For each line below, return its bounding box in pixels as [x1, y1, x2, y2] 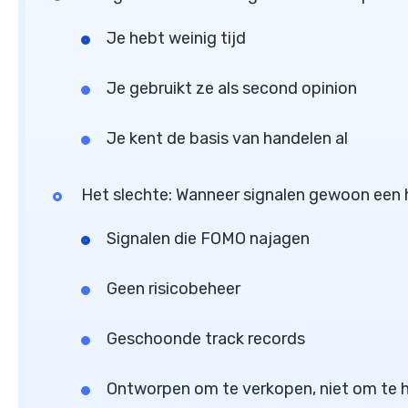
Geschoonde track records [107, 329, 305, 350]
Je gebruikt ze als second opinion [107, 78, 357, 99]
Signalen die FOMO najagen [107, 229, 310, 250]
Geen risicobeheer [107, 279, 240, 300]
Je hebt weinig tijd [107, 28, 246, 49]
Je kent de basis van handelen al [107, 128, 348, 149]
